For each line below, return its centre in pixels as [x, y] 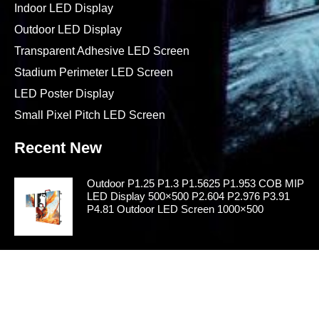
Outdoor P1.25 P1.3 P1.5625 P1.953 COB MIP [195, 184]
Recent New [58, 148]
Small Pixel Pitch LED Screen [90, 115]
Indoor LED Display [64, 9]
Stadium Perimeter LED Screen [94, 73]
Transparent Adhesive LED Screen [102, 51]
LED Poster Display [64, 94]
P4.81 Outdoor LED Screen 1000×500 [175, 209]
